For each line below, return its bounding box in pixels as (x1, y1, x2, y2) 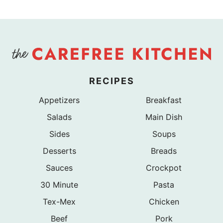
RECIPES (89, 75, 134, 86)
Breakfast (146, 95, 182, 105)
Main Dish (145, 111, 182, 122)
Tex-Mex (43, 196, 76, 207)
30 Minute (40, 179, 78, 190)
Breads (151, 145, 177, 156)
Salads (47, 111, 72, 122)
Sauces (46, 162, 73, 173)
